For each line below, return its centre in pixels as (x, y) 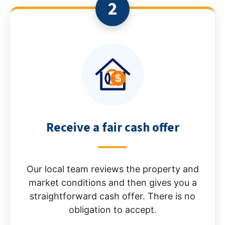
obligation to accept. (113, 209)
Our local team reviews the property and (113, 169)
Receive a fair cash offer (113, 127)
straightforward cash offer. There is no (113, 196)
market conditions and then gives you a (113, 182)
